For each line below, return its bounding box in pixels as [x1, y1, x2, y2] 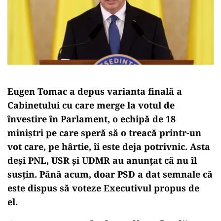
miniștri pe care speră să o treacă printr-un [7, 126, 201, 139]
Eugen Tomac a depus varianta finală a [7, 85, 182, 97]
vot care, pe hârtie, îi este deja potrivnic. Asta [7, 140, 210, 152]
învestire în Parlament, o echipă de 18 [7, 112, 176, 125]
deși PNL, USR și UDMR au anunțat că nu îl [7, 154, 197, 166]
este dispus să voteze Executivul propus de [7, 182, 199, 194]
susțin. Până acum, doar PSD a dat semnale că [7, 168, 213, 180]
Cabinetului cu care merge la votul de [7, 99, 175, 111]
